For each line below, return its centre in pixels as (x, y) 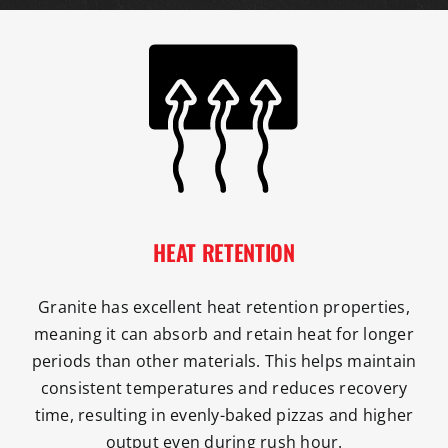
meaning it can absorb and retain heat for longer (224, 334)
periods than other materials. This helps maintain (224, 361)
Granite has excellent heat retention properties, (224, 307)
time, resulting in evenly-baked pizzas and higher (224, 415)
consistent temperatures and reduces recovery (224, 388)
